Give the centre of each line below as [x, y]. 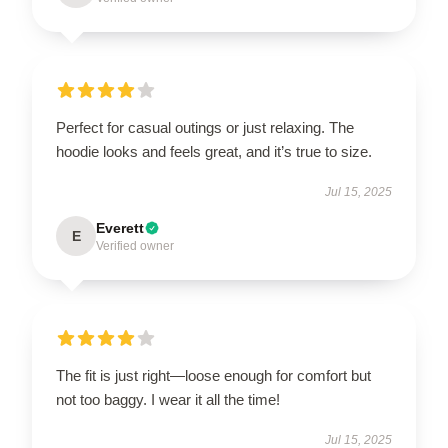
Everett [120, 227]
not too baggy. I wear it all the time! [168, 399]
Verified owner [135, 245]
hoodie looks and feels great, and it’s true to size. [214, 151]
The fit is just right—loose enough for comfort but [213, 375]
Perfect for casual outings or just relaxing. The [205, 127]
